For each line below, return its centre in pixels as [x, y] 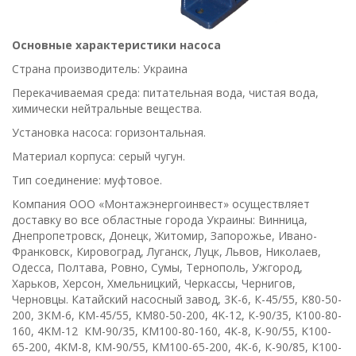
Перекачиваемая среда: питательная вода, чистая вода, [165, 93]
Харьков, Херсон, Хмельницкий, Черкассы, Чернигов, [154, 284]
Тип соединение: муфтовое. [87, 180]
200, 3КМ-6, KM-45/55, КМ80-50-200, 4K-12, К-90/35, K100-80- [177, 315]
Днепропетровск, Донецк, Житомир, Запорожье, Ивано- [164, 236]
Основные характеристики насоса [116, 45]
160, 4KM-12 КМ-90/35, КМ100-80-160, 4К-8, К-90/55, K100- [172, 331]
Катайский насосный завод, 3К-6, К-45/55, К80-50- [207, 300]
